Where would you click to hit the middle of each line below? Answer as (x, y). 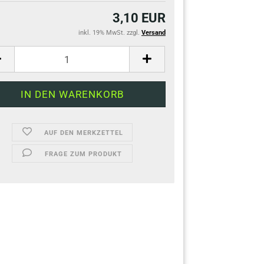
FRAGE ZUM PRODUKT (84, 154)
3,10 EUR (139, 18)
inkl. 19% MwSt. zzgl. (110, 33)
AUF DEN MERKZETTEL (83, 133)
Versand (154, 33)
